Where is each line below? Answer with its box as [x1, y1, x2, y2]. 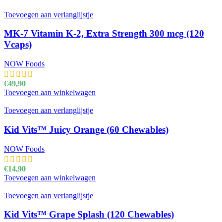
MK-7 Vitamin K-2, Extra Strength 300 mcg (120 [4, 28, 204, 39]
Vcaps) [4, 39, 32, 50]
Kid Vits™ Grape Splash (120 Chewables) [4, 209, 174, 220]
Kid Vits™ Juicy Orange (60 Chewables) [4, 124, 168, 135]
